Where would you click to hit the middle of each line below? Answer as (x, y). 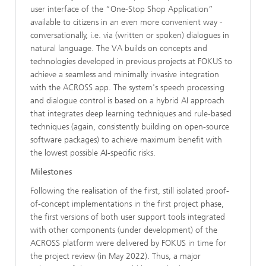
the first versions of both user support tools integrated (128, 217)
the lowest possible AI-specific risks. (93, 153)
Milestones (51, 172)
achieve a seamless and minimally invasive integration (125, 75)
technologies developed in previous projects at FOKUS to (131, 61)
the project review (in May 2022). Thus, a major (115, 256)
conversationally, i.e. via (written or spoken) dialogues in (130, 35)
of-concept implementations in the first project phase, (127, 204)
